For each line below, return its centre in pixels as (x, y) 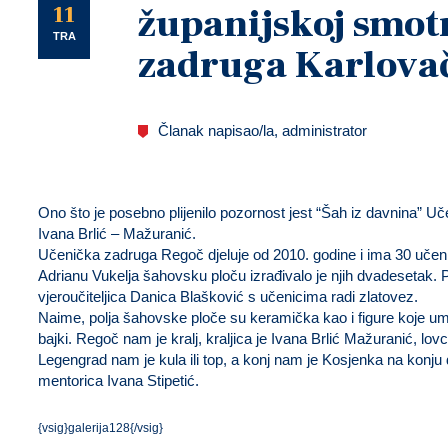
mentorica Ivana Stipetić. (118, 380)
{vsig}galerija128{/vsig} (100, 428)
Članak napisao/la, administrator (262, 130)
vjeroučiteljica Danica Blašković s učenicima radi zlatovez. (228, 296)
